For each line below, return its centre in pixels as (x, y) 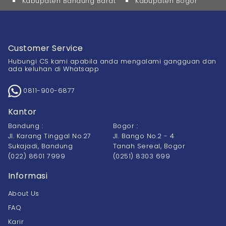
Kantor (22, 112)
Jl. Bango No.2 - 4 (144, 136)
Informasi (28, 176)
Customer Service (46, 48)
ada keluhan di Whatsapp (54, 69)
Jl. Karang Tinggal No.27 (50, 136)
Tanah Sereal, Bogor (149, 146)
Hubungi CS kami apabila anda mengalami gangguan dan (112, 61)
